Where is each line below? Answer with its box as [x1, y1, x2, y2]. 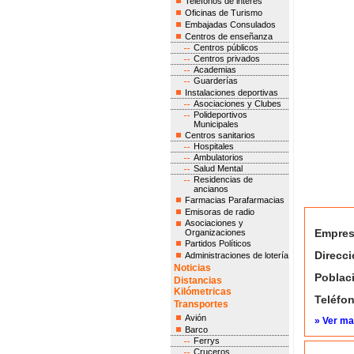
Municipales [193, 119, 239, 129]
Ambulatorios [193, 153, 243, 162]
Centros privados [193, 54, 260, 63]
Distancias [173, 275, 222, 286]
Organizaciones [184, 228, 246, 237]
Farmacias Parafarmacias [184, 195, 284, 205]
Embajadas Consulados [184, 20, 276, 29]
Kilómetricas [173, 286, 232, 297]
